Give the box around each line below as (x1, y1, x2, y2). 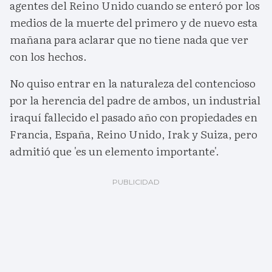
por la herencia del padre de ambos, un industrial (10, 92, 260, 109)
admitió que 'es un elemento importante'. (10, 143, 219, 160)
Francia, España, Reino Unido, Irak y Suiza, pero (10, 126, 257, 143)
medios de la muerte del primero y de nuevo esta (10, 14, 257, 31)
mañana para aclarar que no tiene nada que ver (10, 31, 248, 48)
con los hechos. (10, 48, 87, 65)
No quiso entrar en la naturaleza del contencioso (10, 75, 256, 92)
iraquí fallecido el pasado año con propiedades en (10, 109, 257, 126)
